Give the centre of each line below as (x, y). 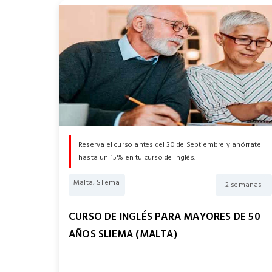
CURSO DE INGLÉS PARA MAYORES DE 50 (165, 217)
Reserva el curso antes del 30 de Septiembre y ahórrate (170, 145)
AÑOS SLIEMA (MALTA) (123, 235)
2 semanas (243, 185)
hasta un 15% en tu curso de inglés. (137, 158)
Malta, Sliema (97, 183)
